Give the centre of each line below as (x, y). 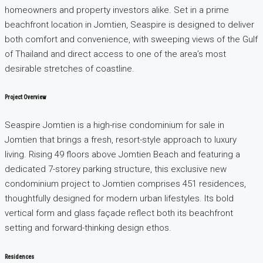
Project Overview (26, 97)
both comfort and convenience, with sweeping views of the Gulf (131, 39)
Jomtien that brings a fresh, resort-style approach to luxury (121, 140)
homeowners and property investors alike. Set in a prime (117, 10)
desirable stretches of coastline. (70, 68)
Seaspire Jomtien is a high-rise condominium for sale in (114, 125)
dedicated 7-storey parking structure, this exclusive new (116, 169)
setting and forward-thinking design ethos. (88, 228)
